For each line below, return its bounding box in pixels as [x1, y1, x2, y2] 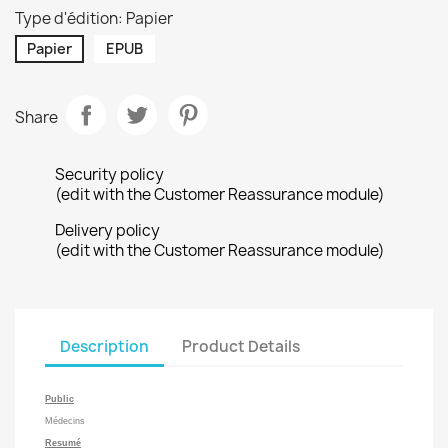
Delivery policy [55, 220, 160, 241]
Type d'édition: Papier [15, 8, 173, 29]
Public [45, 394, 74, 404]
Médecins [45, 416, 85, 426]
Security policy [55, 164, 164, 185]
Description [60, 335, 149, 357]
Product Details [182, 335, 301, 357]
